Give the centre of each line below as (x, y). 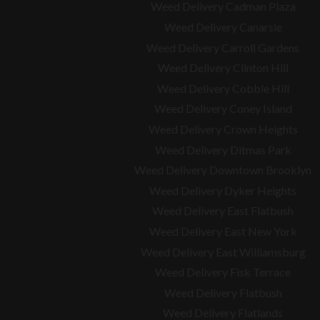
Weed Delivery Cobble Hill (223, 88)
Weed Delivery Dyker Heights (223, 190)
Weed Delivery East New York (223, 231)
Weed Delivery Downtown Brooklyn (223, 170)
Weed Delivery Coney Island (223, 109)
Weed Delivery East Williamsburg (223, 251)
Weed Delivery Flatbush (223, 292)
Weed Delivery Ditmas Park (223, 149)
